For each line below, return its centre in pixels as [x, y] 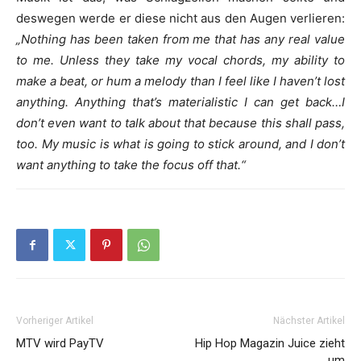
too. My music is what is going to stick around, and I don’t [180, 144]
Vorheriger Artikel [55, 321]
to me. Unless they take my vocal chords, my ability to [180, 60]
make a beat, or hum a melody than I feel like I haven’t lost [180, 81]
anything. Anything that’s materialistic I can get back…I [180, 102]
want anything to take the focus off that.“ [131, 165]
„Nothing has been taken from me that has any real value [180, 39]
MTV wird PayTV [60, 343]
